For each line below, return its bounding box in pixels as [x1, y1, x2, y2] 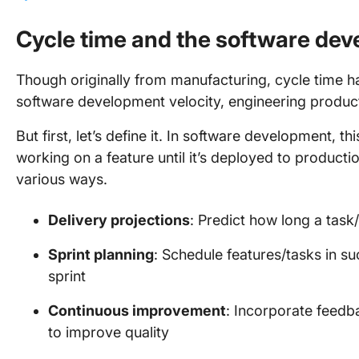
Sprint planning [48, 246, 154, 263]
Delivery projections [48, 212, 190, 228]
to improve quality [48, 324, 169, 341]
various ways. [16, 171, 107, 188]
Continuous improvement [48, 302, 226, 319]
